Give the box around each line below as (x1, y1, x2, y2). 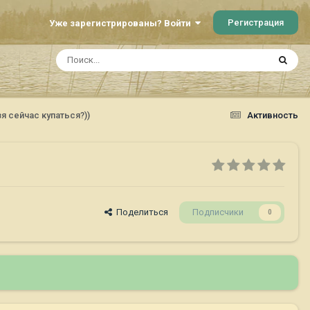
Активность (247, 109, 298, 120)
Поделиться (112, 207, 168, 218)
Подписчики (192, 207, 244, 218)
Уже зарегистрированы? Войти (49, 17, 195, 28)
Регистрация (228, 17, 284, 28)
